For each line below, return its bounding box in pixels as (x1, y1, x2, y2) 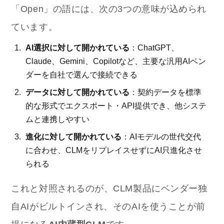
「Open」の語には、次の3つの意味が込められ (11, 4, 206, 14)
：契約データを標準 (129, 88, 202, 97)
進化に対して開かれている (25, 132, 122, 141)
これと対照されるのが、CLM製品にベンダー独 (11, 183, 207, 194)
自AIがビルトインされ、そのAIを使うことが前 (11, 201, 205, 212)
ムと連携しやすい (25, 115, 90, 124)
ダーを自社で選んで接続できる (25, 70, 138, 79)
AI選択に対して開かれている (25, 43, 130, 52)
